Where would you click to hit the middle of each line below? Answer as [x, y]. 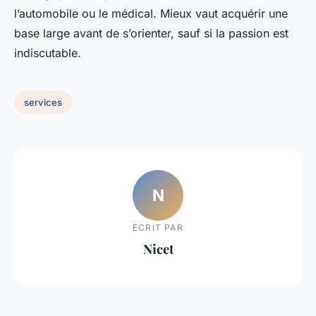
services [43, 102]
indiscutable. [48, 53]
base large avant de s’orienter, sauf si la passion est [151, 34]
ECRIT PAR [158, 227]
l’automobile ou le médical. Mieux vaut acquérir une [151, 14]
